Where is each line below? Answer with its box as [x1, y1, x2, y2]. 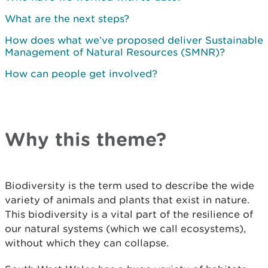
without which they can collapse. [5, 237, 169, 249]
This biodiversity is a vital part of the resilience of [5, 208, 253, 220]
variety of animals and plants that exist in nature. [5, 194, 249, 206]
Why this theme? [5, 128, 166, 150]
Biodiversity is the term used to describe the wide [5, 179, 254, 191]
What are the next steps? [5, 13, 129, 25]
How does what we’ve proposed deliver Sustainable [5, 34, 263, 46]
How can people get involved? [5, 68, 157, 80]
